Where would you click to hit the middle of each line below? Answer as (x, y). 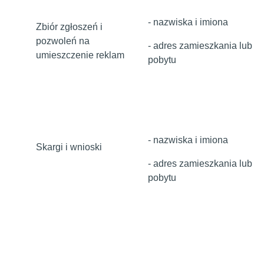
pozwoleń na (63, 41)
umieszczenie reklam (80, 55)
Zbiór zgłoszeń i (69, 27)
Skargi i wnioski (69, 147)
